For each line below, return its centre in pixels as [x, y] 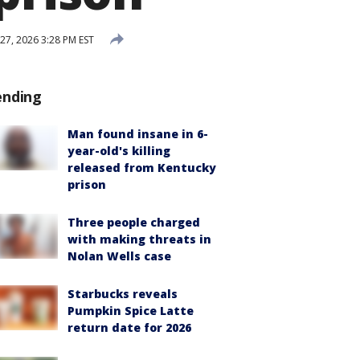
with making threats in [139, 239]
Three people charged [134, 222]
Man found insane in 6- [138, 134]
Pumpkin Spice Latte [131, 311]
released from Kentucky [142, 168]
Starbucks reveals [123, 294]
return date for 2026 [129, 327]
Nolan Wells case [119, 256]
